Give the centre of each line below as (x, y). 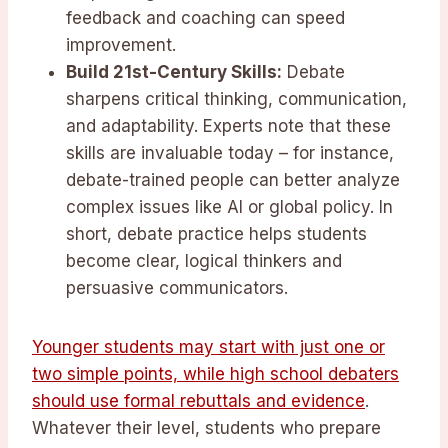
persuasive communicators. (177, 288)
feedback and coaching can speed (205, 18)
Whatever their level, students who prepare (206, 428)
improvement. (121, 45)
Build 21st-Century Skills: (174, 72)
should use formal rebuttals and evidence (198, 401)
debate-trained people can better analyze (233, 180)
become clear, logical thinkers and (204, 261)
